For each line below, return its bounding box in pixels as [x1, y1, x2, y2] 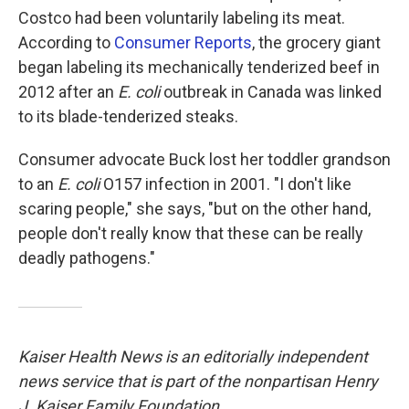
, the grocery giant [252, 32, 381, 52]
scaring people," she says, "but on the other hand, [18, 198, 371, 218]
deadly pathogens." [18, 247, 155, 267]
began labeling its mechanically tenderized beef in [18, 57, 380, 77]
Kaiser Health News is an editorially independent [18, 346, 368, 366]
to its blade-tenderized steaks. [18, 106, 238, 126]
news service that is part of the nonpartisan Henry [18, 371, 378, 391]
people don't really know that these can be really [18, 223, 363, 243]
